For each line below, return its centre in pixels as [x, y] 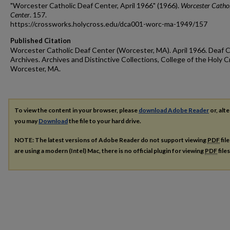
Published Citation [41, 41]
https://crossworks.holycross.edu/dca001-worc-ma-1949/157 [109, 24]
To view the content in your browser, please [76, 110]
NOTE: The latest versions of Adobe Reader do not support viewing [111, 140]
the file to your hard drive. [104, 121]
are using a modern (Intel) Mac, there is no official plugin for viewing [110, 150]
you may [26, 121]
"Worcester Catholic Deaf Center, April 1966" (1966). [95, 5]
